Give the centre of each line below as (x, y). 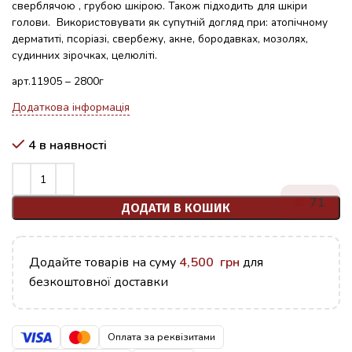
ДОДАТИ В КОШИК (176, 208)
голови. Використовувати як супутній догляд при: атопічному (170, 22)
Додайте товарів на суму (104, 262)
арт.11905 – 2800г (58, 81)
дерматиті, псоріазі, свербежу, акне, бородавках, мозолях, (160, 39)
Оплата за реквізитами (162, 337)
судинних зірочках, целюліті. (84, 55)
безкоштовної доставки (99, 282)
